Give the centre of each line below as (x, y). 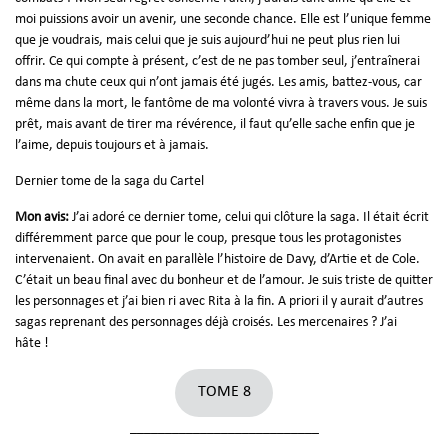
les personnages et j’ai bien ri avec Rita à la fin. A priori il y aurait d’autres (219, 301)
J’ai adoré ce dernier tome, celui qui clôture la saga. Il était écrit (250, 217)
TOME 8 (224, 392)
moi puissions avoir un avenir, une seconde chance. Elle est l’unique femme (223, 19)
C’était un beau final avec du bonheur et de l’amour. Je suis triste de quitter (224, 280)
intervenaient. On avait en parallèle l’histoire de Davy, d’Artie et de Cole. (217, 259)
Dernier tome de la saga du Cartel (109, 181)
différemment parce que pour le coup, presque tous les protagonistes (208, 238)
